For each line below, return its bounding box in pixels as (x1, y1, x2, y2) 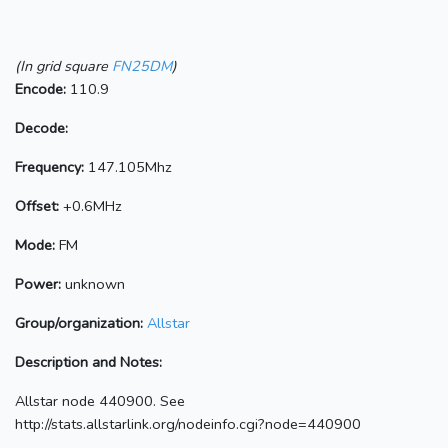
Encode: (15, 78, 66, 99)
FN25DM (112, 55, 172, 76)
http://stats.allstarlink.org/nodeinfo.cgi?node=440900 (15, 413, 361, 434)
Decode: (15, 117, 68, 138)
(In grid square (15, 55, 112, 76)
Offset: (15, 195, 59, 216)
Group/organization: (15, 312, 143, 333)
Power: (15, 273, 61, 294)
